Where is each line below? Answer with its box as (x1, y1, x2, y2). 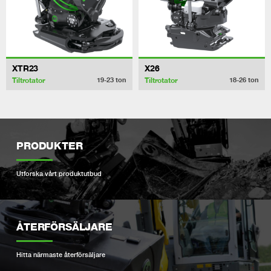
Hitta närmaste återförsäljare (16, 250, 106, 259)
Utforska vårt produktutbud (16, 169, 102, 178)
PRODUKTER (16, 140, 83, 152)
